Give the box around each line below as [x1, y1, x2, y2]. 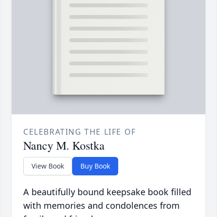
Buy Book [80, 161, 110, 171]
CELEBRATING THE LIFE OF [23, 126, 136, 138]
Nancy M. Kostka [23, 138, 105, 154]
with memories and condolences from [23, 200, 180, 212]
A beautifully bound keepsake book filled [23, 186, 191, 198]
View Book [31, 161, 64, 171]
